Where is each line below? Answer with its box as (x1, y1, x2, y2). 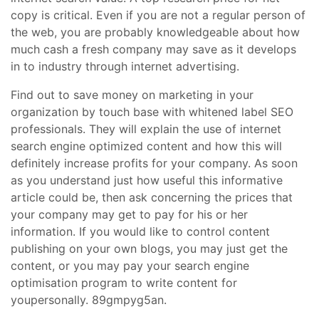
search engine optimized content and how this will (11, 139, 282, 153)
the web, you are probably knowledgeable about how (11, 25, 300, 39)
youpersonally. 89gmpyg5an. (11, 293, 167, 307)
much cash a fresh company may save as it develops (11, 42, 296, 56)
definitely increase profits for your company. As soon (11, 156, 298, 170)
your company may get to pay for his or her (11, 207, 248, 221)
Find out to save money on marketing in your (11, 88, 253, 102)
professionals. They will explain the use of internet (11, 122, 281, 136)
